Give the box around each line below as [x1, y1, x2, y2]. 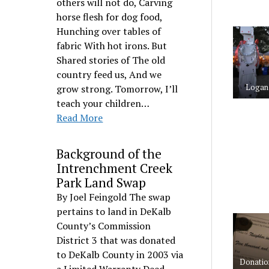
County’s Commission [56, 219, 151, 232]
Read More [56, 111, 103, 124]
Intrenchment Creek [56, 160, 173, 177]
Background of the [56, 145, 162, 162]
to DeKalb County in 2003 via [56, 248, 184, 261]
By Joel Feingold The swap [56, 190, 171, 204]
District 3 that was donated [56, 234, 176, 247]
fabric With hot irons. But [56, 39, 168, 52]
